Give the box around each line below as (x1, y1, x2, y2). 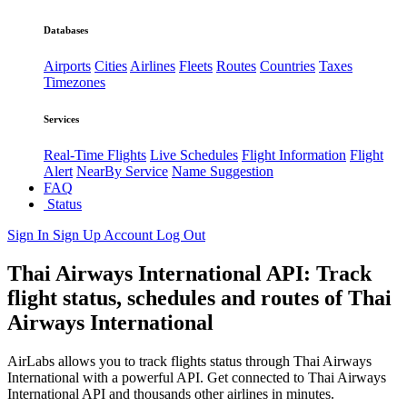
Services (44, 114, 79, 125)
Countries (260, 58, 315, 74)
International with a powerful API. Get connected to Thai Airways (7, 370, 386, 386)
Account (104, 227, 156, 243)
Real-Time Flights (44, 147, 146, 164)
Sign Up (53, 227, 104, 243)
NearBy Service (76, 164, 168, 180)
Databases (44, 25, 88, 36)
